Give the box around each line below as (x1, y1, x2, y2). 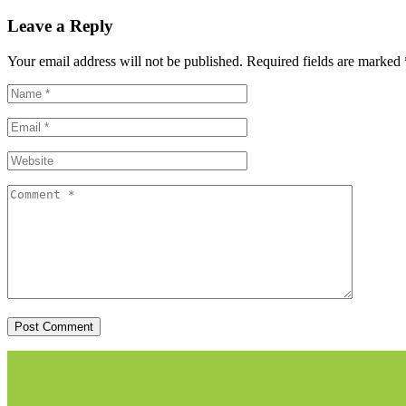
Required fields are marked (246, 53, 404, 70)
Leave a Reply (7, 16, 113, 36)
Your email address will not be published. (7, 53, 243, 70)
